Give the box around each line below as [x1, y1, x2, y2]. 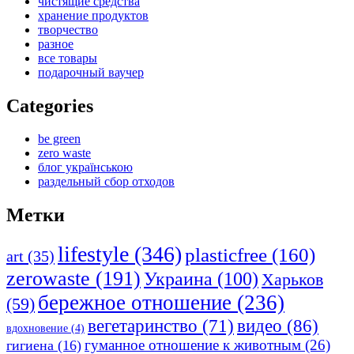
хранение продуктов [38, 8, 149, 22]
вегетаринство [88, 316, 198, 337]
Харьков [262, 269, 323, 290]
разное [38, 36, 73, 51]
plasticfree [185, 243, 267, 266]
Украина [144, 269, 213, 290]
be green [38, 132, 81, 146]
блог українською [38, 160, 133, 175]
